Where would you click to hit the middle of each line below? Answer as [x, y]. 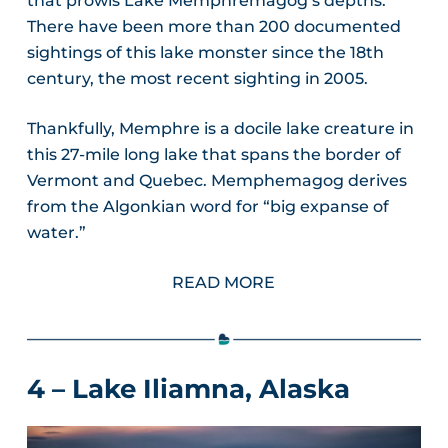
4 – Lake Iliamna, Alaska [188, 388]
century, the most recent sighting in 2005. [197, 78]
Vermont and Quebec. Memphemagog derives [216, 180]
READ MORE [224, 282]
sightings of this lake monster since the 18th [205, 52]
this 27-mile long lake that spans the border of [213, 154]
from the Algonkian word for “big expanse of [207, 206]
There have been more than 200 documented [213, 26]
